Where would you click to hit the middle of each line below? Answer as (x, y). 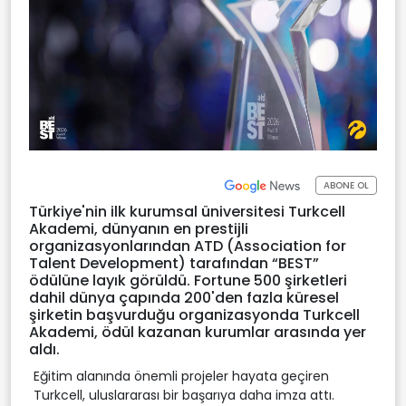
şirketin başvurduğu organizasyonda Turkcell (194, 314)
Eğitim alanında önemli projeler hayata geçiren (181, 376)
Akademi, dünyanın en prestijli (139, 228)
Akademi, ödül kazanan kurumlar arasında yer (198, 332)
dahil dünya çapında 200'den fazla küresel (184, 297)
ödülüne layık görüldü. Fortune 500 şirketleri (188, 280)
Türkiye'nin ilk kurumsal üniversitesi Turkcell (187, 211)
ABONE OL (346, 186)
